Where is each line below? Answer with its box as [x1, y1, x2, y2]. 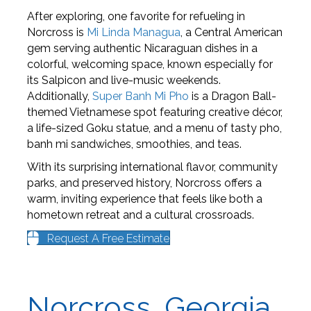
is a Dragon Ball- [188, 90, 276, 103]
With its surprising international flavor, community [26, 160, 278, 174]
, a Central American [180, 26, 283, 40]
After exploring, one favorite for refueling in [26, 10, 245, 24]
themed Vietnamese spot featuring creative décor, [26, 106, 283, 119]
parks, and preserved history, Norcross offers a [26, 176, 262, 190]
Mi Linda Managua [86, 26, 180, 40]
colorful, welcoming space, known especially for [26, 58, 273, 72]
